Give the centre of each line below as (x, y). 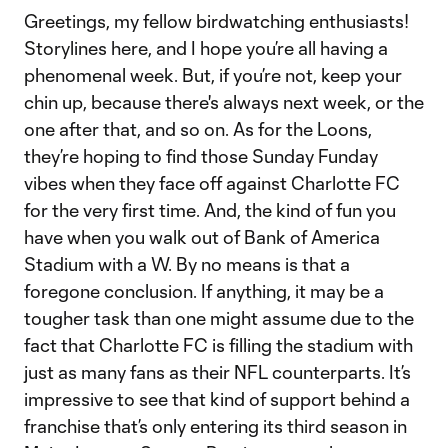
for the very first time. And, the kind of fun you (210, 210)
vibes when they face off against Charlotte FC (212, 183)
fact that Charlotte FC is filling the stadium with (218, 345)
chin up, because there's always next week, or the (224, 102)
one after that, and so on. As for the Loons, (198, 129)
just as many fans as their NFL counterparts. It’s (217, 372)
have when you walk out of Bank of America (202, 237)
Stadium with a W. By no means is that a (187, 264)
